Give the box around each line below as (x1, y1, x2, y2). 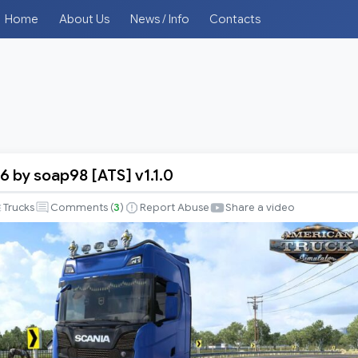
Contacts (209, 12, 261, 26)
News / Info (129, 12, 189, 26)
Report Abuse (140, 201, 209, 215)
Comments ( (50, 201, 113, 215)
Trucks (3, 201, 34, 215)
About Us (58, 12, 109, 26)
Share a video (225, 201, 295, 215)
